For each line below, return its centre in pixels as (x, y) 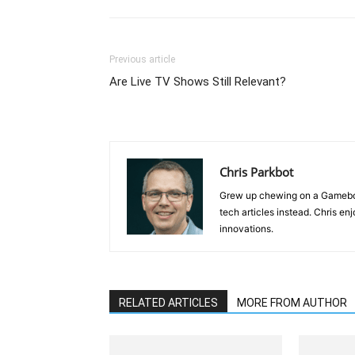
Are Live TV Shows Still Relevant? (198, 82)
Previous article (142, 59)
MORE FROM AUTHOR (292, 303)
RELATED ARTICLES (168, 303)
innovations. (246, 229)
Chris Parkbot (256, 172)
